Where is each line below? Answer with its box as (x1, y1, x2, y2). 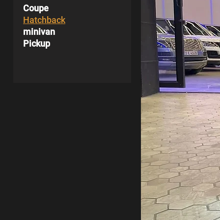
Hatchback (23, 15, 65, 25)
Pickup (23, 38, 50, 49)
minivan (23, 27, 55, 37)
